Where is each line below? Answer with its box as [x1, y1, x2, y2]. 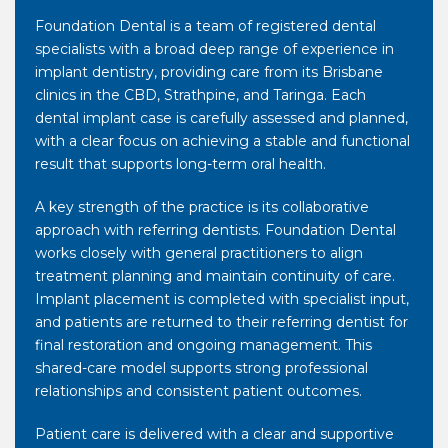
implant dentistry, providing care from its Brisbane [35, 63, 383, 82]
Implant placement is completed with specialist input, [35, 290, 409, 309]
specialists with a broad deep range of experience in [35, 40, 394, 59]
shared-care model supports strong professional [35, 359, 368, 378]
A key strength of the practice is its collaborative [35, 198, 369, 217]
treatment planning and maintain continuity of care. [35, 267, 395, 286]
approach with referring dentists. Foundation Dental [35, 221, 396, 240]
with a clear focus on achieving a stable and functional [35, 132, 410, 151]
